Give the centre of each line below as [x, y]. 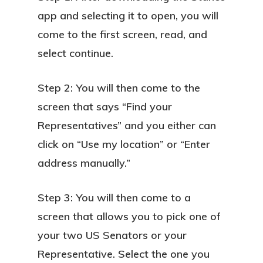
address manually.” [84, 163]
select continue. [75, 53]
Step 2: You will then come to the [119, 88]
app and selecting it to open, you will [128, 16]
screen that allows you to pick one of [129, 216]
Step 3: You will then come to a [114, 198]
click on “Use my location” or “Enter [124, 144]
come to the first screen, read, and [122, 34]
